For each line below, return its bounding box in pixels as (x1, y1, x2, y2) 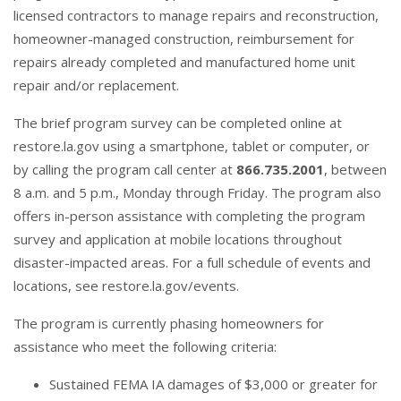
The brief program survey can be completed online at (13, 113, 342, 132)
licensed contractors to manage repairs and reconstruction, (13, 5, 379, 24)
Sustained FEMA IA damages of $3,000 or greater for (49, 374, 378, 393)
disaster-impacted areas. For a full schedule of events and (13, 252, 371, 271)
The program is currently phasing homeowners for (13, 313, 324, 332)
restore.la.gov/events (102, 276, 236, 294)
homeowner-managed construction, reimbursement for (13, 29, 354, 47)
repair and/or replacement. (13, 75, 179, 94)
